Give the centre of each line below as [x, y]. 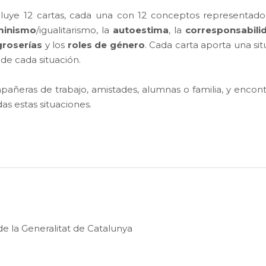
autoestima [141, 30]
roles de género [106, 45]
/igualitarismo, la [75, 30]
